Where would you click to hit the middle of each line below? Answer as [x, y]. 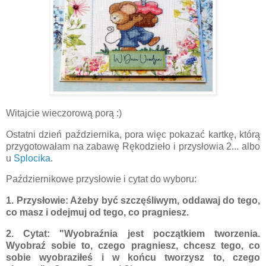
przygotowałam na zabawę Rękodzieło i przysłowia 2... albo [133, 146]
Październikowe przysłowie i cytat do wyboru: [101, 179]
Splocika [32, 158]
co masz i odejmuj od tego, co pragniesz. [97, 213]
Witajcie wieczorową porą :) [64, 113]
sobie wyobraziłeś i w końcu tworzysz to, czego [133, 257]
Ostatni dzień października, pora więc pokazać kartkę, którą [133, 134]
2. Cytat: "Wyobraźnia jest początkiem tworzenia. [133, 233]
